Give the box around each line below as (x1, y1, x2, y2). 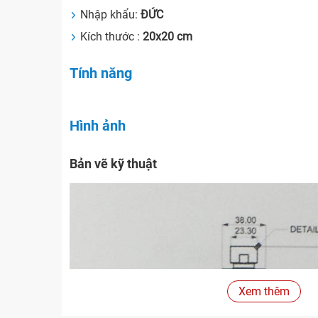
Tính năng (70, 65, 133, 82)
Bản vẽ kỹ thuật (70, 156, 158, 172)
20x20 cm (143, 30, 193, 44)
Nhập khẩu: (80, 8, 138, 22)
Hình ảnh (70, 117, 126, 135)
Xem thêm (238, 285, 290, 299)
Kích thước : (80, 30, 143, 44)
